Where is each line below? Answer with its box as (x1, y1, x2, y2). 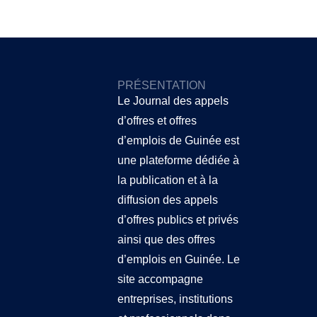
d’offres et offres (117, 115, 197, 127)
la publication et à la (117, 174, 218, 187)
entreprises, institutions (117, 293, 233, 306)
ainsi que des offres (117, 234, 215, 246)
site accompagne (117, 273, 203, 286)
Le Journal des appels (117, 95, 229, 108)
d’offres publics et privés (117, 214, 238, 226)
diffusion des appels (117, 194, 218, 207)
